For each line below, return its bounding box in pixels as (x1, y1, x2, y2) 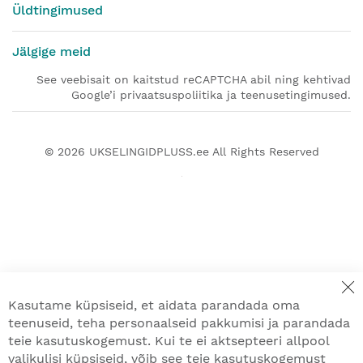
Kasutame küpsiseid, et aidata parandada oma (8, 297, 300, 313)
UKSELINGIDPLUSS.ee (88, 145, 209, 159)
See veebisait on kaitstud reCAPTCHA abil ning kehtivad (36, 73, 351, 87)
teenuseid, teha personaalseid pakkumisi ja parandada (8, 315, 350, 331)
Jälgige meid (12, 44, 91, 60)
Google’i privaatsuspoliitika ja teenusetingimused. (71, 88, 351, 102)
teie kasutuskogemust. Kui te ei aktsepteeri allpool (8, 333, 329, 348)
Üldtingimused (12, 2, 103, 19)
